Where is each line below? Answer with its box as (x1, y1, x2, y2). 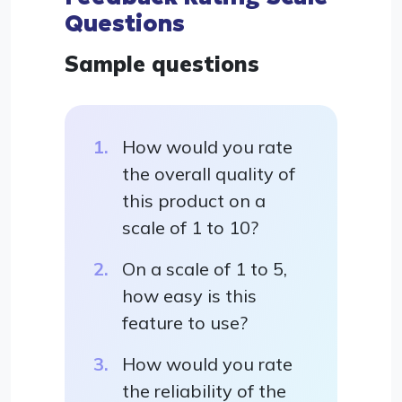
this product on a (122, 188, 266, 212)
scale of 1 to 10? (122, 215, 258, 239)
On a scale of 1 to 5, (122, 257, 287, 280)
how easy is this (122, 284, 257, 307)
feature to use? (122, 310, 248, 334)
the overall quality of (122, 162, 295, 185)
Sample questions (65, 49, 259, 77)
